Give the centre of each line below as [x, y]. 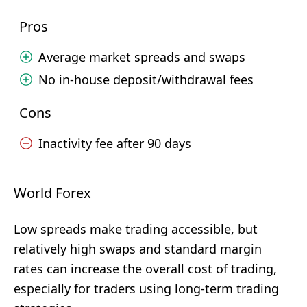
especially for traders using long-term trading [146, 288]
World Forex [52, 193]
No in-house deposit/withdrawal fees [146, 79]
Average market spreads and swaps [142, 57]
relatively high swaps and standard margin [138, 249]
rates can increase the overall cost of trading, [145, 269]
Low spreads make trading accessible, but [136, 229]
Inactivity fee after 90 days [115, 143]
